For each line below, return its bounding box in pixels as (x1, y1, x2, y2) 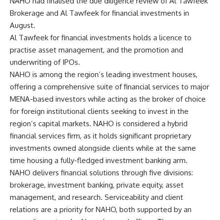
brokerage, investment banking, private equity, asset (10, 180, 184, 190)
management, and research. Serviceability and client (10, 192, 183, 202)
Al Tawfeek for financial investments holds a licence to (10, 33, 192, 43)
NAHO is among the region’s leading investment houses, (10, 70, 197, 80)
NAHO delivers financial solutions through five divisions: (10, 168, 193, 178)
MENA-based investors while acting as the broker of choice (10, 94, 206, 104)
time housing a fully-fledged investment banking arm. (10, 156, 188, 165)
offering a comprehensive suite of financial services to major (10, 82, 209, 92)
